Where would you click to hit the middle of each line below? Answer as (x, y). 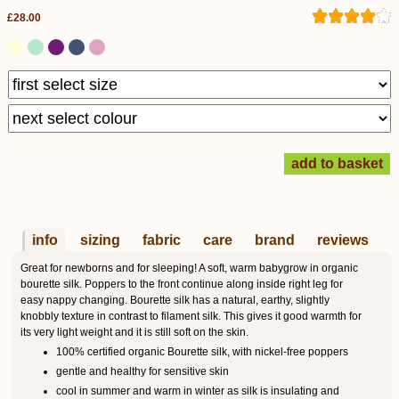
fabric (162, 240)
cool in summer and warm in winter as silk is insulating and (198, 391)
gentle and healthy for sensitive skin (142, 371)
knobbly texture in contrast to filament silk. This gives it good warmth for (191, 316)
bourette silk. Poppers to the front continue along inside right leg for (182, 284)
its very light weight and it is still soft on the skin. (134, 332)
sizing (100, 240)
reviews (343, 240)
